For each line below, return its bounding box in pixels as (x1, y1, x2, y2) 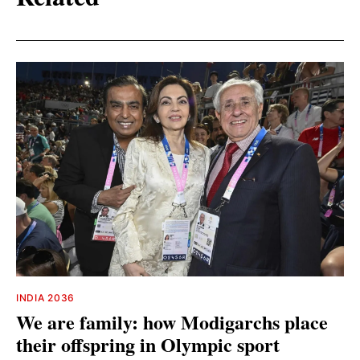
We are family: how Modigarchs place (16, 307, 328, 336)
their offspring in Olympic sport (16, 329, 280, 358)
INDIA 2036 (16, 291, 75, 304)
